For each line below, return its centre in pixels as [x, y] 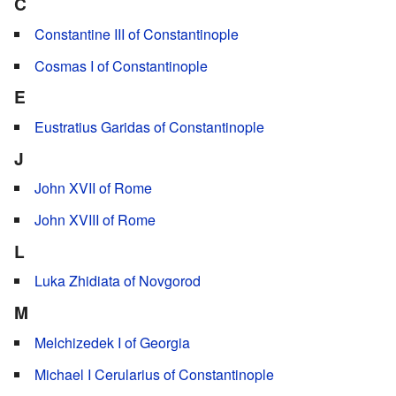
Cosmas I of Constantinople [121, 65]
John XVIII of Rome [95, 220]
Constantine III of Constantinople [137, 34]
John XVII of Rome [93, 188]
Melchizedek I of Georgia [112, 342]
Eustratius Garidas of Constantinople [149, 126]
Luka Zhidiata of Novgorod [118, 281]
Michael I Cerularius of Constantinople [154, 374]
